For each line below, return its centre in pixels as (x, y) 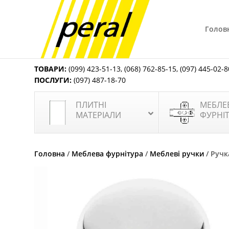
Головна (50, 154)
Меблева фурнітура (108, 154)
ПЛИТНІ (91, 105)
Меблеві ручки (177, 154)
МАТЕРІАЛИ (99, 115)
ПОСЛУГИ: (53, 80)
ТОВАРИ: (51, 69)
